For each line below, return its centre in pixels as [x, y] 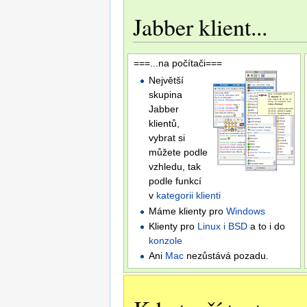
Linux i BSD [223, 226]
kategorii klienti [189, 196]
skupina [166, 95]
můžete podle [179, 152]
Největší [167, 81]
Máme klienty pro [188, 211]
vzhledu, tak [175, 167]
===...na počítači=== [178, 63]
